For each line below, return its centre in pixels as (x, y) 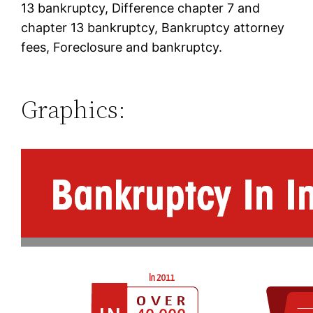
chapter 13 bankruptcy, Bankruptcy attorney (153, 27)
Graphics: (74, 109)
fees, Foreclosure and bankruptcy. (122, 47)
